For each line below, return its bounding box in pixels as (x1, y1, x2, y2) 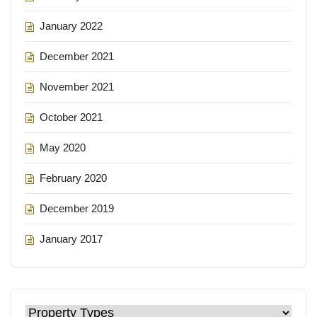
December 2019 (40, 202, 114, 214)
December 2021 (40, 50, 114, 62)
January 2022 (40, 19, 103, 32)
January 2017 (40, 232, 103, 245)
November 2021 (40, 80, 114, 93)
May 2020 (40, 141, 86, 154)
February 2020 (40, 171, 107, 184)
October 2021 (40, 110, 103, 123)
